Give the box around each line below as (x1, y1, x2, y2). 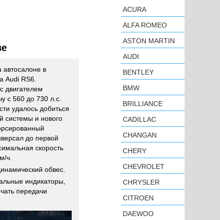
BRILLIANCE (123, 100, 163, 108)
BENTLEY (123, 68, 154, 76)
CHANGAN (123, 131, 157, 139)
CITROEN (123, 194, 154, 202)
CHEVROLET (123, 163, 165, 170)
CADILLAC (123, 115, 156, 123)
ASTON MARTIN (123, 37, 175, 45)
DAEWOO (123, 210, 154, 218)
